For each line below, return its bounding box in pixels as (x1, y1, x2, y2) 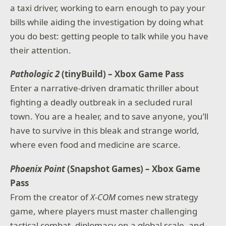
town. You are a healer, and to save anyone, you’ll (10, 110, 209, 123)
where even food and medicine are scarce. (10, 139, 181, 151)
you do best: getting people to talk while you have (10, 30, 209, 42)
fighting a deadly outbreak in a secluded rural (10, 96, 193, 108)
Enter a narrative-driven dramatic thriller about (10, 82, 199, 94)
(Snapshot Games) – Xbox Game (65, 162, 201, 175)
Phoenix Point (10, 162, 66, 175)
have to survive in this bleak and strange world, (10, 125, 200, 137)
